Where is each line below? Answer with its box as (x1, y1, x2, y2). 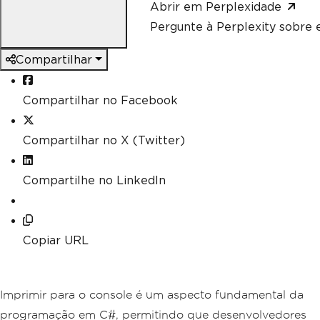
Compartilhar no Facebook (23, 93, 178, 107)
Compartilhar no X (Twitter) (23, 133, 185, 147)
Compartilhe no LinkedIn (23, 173, 166, 187)
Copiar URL (23, 233, 89, 247)
